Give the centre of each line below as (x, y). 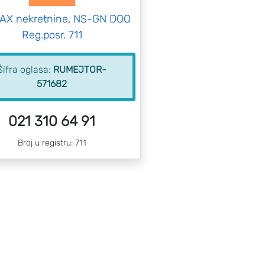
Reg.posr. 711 (52, 35)
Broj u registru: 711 (52, 143)
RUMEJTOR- (80, 70)
